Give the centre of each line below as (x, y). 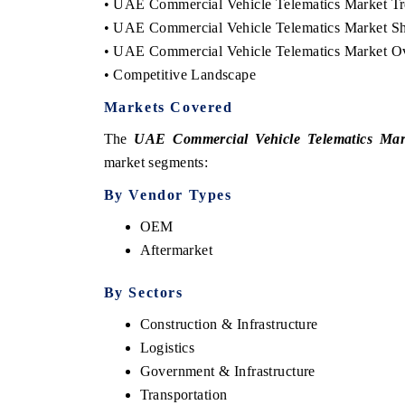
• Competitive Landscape (180, 74)
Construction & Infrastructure (229, 324)
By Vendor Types (168, 194)
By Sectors (143, 292)
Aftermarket (176, 250)
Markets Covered (168, 107)
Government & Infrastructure (227, 371)
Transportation (184, 394)
